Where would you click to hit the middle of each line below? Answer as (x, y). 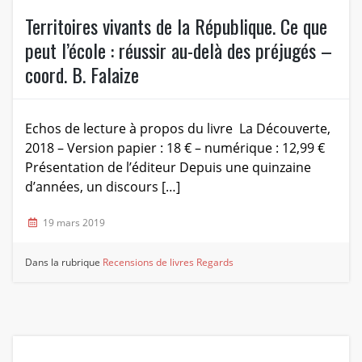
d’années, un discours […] (102, 186)
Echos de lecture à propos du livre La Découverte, (177, 128)
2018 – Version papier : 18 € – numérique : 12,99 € (175, 147)
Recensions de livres (149, 262)
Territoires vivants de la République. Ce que (176, 25)
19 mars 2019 (74, 222)
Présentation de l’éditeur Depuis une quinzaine (168, 167)
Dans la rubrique (64, 262)
